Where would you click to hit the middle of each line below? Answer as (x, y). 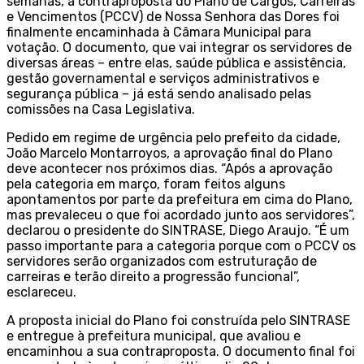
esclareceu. (41, 292)
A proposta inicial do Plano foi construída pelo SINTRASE (178, 321)
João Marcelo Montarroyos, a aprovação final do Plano (169, 154)
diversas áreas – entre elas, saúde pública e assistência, (176, 63)
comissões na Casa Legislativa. (101, 110)
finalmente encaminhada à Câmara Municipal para (159, 32)
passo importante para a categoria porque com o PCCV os (181, 246)
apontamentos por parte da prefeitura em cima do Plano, (180, 200)
